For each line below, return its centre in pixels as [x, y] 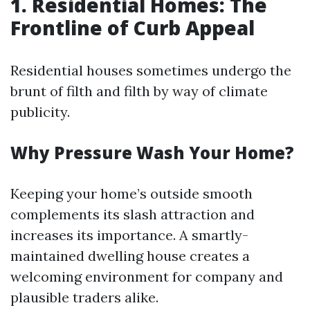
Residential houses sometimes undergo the [151, 70]
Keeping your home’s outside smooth [131, 193]
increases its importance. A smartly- [129, 235]
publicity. [40, 112]
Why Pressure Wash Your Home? [152, 153]
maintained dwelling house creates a [130, 256]
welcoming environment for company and [147, 276]
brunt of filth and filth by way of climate [139, 91]
